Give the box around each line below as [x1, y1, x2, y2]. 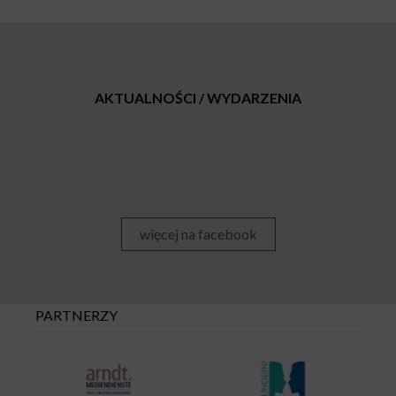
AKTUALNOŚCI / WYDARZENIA [95, 89, 301, 107]
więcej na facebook [139, 225, 257, 242]
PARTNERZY [35, 306, 118, 324]
